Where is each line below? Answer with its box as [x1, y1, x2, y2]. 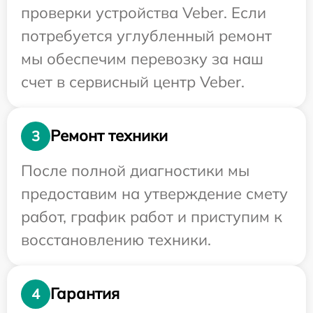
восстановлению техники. [21, 229, 211, 249]
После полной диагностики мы [21, 160, 249, 180]
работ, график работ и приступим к [21, 206, 282, 226]
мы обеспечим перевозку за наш [21, 48, 263, 68]
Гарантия [50, 284, 119, 304]
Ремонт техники [50, 126, 168, 146]
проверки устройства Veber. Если [21, 2, 266, 22]
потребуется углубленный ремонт [21, 25, 272, 45]
